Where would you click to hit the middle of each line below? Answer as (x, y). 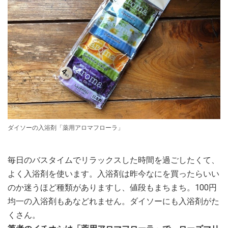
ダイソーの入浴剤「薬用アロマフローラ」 (66, 127)
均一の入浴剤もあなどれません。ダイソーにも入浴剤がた (113, 201)
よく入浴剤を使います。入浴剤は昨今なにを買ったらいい (113, 174)
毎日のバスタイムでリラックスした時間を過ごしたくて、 (113, 160)
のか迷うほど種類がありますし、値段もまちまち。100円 (112, 187)
